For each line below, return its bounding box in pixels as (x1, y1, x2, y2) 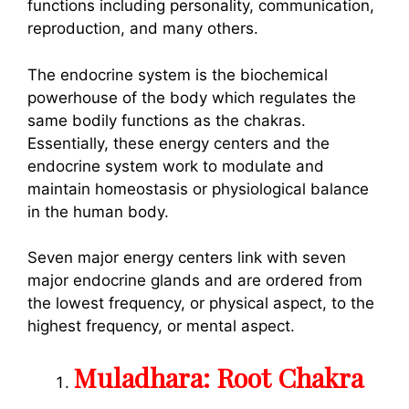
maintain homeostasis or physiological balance (27, 179, 369, 198)
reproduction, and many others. (27, 19, 263, 37)
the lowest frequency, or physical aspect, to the (27, 294, 374, 312)
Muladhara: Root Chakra (74, 359, 363, 394)
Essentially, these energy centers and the (27, 133, 330, 152)
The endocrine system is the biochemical (27, 65, 328, 84)
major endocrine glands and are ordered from (27, 271, 362, 289)
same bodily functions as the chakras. (27, 110, 306, 130)
